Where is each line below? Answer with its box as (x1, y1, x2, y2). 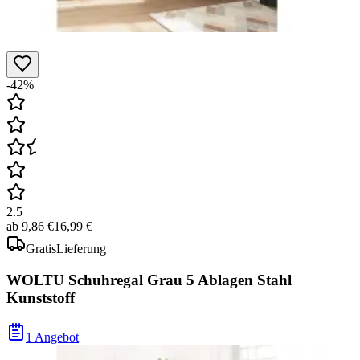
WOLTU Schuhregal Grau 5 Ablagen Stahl (6, 272, 292, 289)
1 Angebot (26, 329, 79, 344)
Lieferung (56, 242, 106, 256)
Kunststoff (6, 289, 75, 307)
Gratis (26, 242, 56, 256)
